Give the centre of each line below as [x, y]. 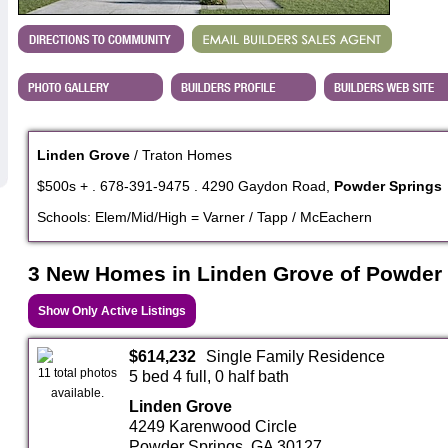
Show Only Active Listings [112, 310]
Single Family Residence [295, 356]
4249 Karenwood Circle [212, 426]
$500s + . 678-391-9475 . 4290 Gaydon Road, [185, 186]
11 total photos [78, 372]
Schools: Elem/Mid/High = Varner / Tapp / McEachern [204, 217]
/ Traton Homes [181, 155]
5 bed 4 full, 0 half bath [208, 376]
